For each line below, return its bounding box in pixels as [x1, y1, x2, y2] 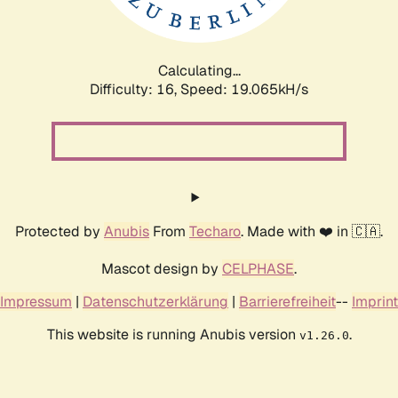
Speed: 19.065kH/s [180, 79, 308, 99]
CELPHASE [222, 259, 294, 278]
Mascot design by [101, 259, 222, 278]
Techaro [189, 221, 241, 241]
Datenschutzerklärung [83, 291, 228, 311]
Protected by [15, 221, 104, 241]
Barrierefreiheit [239, 291, 336, 311]
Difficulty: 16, [90, 79, 180, 99]
